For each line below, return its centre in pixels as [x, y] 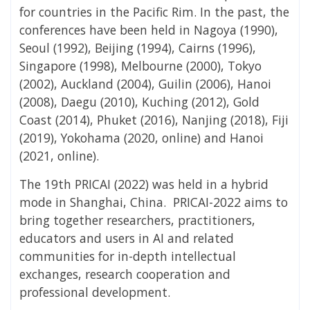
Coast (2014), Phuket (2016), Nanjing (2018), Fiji [154, 119]
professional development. [95, 292]
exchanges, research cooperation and [125, 274]
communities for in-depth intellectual [128, 256]
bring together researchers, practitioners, [137, 220]
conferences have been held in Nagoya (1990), [149, 29]
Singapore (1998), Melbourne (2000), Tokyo [140, 65]
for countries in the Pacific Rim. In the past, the [154, 11]
